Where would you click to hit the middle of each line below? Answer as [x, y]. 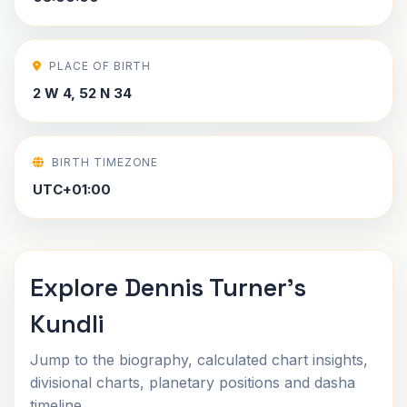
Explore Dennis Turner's [168, 288]
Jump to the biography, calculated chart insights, [199, 360]
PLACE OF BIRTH [100, 66]
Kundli [67, 324]
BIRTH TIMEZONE [105, 162]
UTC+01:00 [72, 189]
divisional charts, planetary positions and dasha [193, 382]
